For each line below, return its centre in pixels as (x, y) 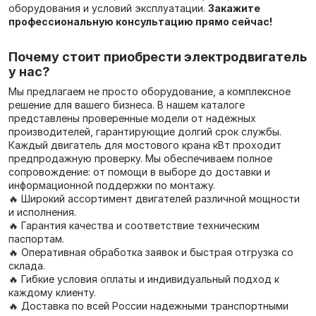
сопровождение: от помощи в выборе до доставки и (139, 172)
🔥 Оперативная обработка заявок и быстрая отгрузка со (151, 252)
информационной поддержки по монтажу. (112, 185)
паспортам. (36, 239)
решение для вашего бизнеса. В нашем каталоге (127, 105)
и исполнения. (42, 212)
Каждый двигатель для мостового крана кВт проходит (145, 145)
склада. (27, 266)
